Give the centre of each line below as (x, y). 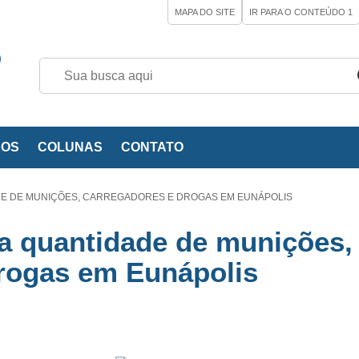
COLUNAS (70, 147)
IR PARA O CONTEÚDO (298, 12)
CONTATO (152, 147)
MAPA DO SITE (205, 12)
